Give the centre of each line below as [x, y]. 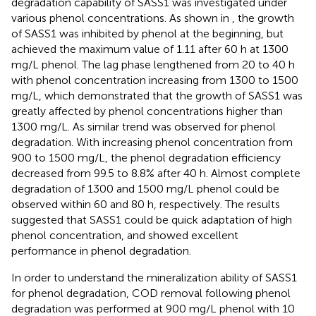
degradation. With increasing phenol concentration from [152, 142]
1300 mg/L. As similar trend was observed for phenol [144, 126]
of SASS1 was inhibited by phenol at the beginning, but [147, 33]
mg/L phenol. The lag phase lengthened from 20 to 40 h [153, 64]
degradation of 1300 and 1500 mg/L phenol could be [145, 188]
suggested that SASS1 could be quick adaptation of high [152, 219]
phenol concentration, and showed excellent [125, 235]
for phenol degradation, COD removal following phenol [151, 293]
